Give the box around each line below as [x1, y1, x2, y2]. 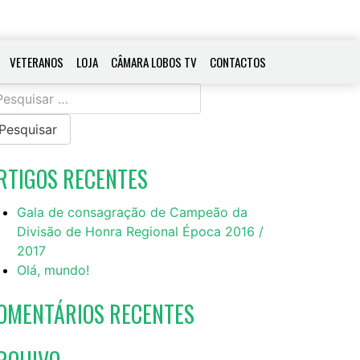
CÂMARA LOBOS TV [111, 52, 197, 71]
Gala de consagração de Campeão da [17, 203, 247, 220]
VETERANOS [10, 52, 63, 71]
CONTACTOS [210, 52, 266, 71]
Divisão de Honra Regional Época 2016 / [17, 223, 264, 239]
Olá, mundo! [17, 261, 89, 278]
